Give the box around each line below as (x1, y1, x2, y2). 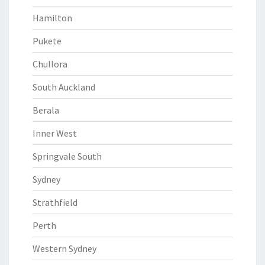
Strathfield (33, 196, 77, 208)
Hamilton (33, 12, 72, 24)
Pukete (33, 35, 62, 47)
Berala (33, 104, 59, 116)
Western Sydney (33, 243, 96, 254)
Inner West (33, 127, 77, 139)
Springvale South (33, 150, 102, 162)
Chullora (33, 58, 67, 70)
